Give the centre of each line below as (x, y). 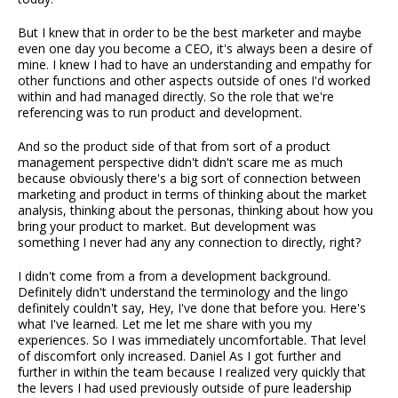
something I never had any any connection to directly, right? (189, 243)
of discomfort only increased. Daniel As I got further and (179, 356)
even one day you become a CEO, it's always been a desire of (195, 49)
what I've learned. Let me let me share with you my (165, 324)
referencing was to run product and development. (160, 113)
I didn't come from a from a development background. (174, 276)
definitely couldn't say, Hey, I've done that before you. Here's (192, 308)
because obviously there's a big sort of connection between (189, 179)
